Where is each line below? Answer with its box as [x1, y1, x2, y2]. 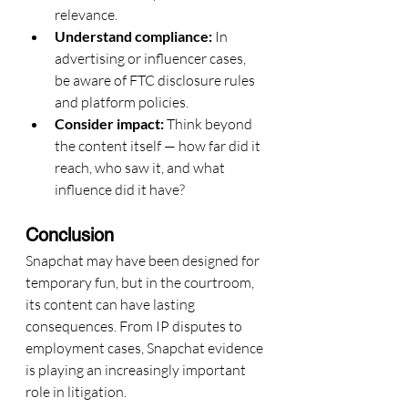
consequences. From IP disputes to [25, 317, 245, 335]
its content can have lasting [25, 295, 198, 313]
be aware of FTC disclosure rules [55, 71, 258, 89]
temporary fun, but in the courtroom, [25, 273, 257, 291]
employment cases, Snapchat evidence [25, 339, 266, 357]
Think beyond [164, 115, 255, 133]
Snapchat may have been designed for [25, 251, 262, 270]
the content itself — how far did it [55, 137, 263, 155]
